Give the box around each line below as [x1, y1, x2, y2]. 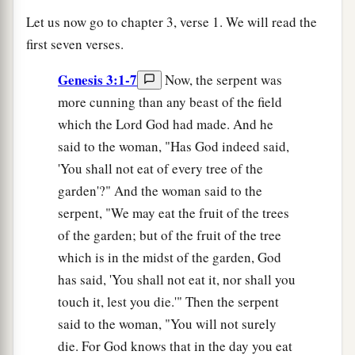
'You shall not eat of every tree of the [58, 159, 263, 178]
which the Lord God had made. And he [58, 115, 273, 134]
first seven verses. [26, 35, 124, 54]
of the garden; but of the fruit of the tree [58, 226, 281, 245]
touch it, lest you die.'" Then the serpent [58, 292, 279, 311]
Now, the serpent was [162, 71, 282, 90]
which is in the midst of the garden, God [58, 248, 281, 267]
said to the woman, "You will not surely [58, 315, 277, 334]
